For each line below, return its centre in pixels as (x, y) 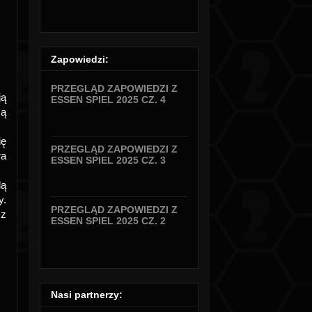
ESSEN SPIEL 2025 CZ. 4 (108, 99)
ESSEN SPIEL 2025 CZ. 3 (108, 160)
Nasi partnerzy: (87, 294)
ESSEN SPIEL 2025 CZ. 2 (108, 220)
